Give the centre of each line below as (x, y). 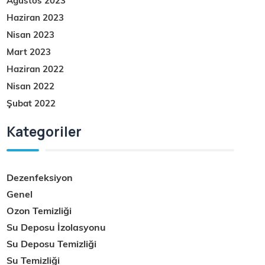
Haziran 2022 (35, 69)
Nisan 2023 (31, 35)
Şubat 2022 (31, 104)
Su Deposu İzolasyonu (56, 227)
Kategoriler (44, 132)
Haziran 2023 (35, 18)
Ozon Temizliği (39, 211)
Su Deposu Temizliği (52, 244)
